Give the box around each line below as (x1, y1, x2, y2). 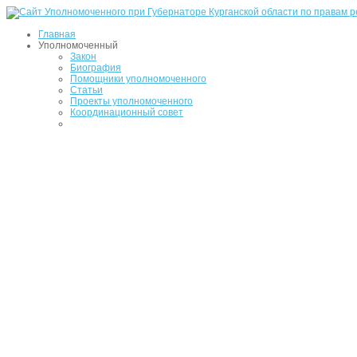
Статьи (70, 84, 103, 96)
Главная (38, 29, 76, 40)
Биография (70, 62, 121, 73)
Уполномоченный (38, 40, 118, 51)
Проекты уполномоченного (70, 96, 193, 107)
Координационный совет (70, 107, 183, 118)
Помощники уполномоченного (70, 73, 206, 84)
